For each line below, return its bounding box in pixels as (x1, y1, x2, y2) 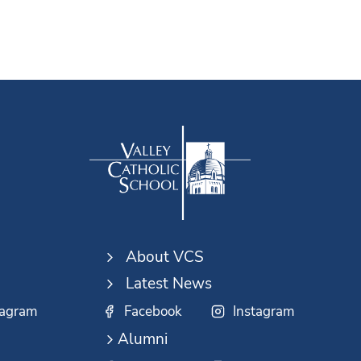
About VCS (125, 247, 204, 268)
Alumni (117, 329, 168, 350)
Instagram (232, 302, 295, 321)
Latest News (125, 273, 212, 294)
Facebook (123, 302, 182, 321)
